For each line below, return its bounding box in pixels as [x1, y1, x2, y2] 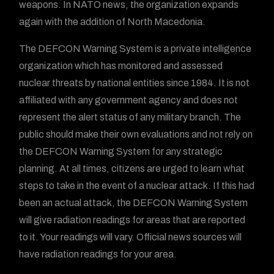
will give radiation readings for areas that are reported [19, 215, 246, 225]
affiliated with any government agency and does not [19, 95, 239, 105]
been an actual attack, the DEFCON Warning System [19, 198, 248, 208]
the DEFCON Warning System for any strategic [19, 146, 223, 157]
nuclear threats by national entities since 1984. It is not [19, 78, 250, 88]
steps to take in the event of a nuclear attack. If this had [19, 180, 255, 191]
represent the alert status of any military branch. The [19, 112, 242, 122]
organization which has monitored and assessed [19, 61, 223, 71]
